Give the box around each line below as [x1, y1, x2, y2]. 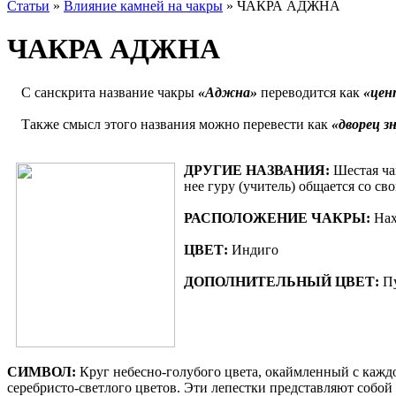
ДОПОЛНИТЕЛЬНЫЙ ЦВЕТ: [184, 273, 379, 289]
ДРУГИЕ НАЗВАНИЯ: [184, 162, 330, 178]
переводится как [257, 84, 363, 100]
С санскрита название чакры [21, 84, 198, 100]
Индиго [228, 241, 278, 257]
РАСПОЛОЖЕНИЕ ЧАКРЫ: [184, 209, 370, 225]
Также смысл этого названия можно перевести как [7, 116, 331, 132]
